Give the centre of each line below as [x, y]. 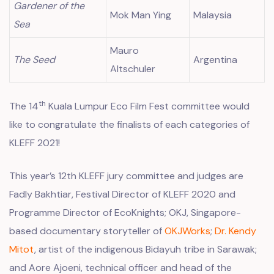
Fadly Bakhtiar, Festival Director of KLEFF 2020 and [122, 194]
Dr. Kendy [235, 231]
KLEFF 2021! [35, 143]
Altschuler [133, 69]
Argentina [216, 60]
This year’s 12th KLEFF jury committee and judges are [126, 176]
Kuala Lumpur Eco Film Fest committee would [148, 106]
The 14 [24, 106]
